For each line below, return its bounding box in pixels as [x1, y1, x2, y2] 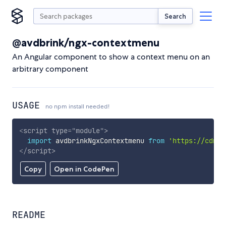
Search [164, 12, 186, 20]
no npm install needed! [45, 102, 109, 110]
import [27, 136, 51, 145]
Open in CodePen [53, 164, 115, 174]
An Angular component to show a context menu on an [12, 51, 210, 62]
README [12, 209, 45, 221]
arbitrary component [12, 64, 88, 74]
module [75, 126, 100, 135]
